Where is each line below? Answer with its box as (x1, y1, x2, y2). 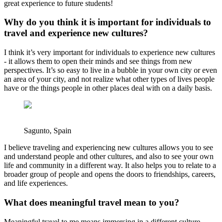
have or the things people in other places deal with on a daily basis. (4, 84, 212, 93)
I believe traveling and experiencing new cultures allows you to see (4, 143, 213, 152)
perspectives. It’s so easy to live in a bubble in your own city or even (4, 66, 217, 75)
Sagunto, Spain (24, 126, 71, 135)
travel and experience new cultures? (4, 28, 148, 39)
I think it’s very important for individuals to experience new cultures (4, 48, 215, 57)
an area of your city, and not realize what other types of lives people (4, 75, 215, 84)
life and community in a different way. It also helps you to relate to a (4, 161, 216, 170)
